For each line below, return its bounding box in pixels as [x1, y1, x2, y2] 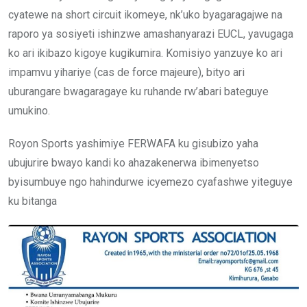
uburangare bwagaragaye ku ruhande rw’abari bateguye [8, 84, 269, 98]
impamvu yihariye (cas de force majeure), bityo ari [8, 65, 245, 79]
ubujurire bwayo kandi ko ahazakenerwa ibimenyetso [8, 156, 259, 169]
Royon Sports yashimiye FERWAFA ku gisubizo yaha [8, 136, 258, 150]
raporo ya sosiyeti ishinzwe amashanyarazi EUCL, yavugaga [8, 27, 293, 40]
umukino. [8, 103, 50, 117]
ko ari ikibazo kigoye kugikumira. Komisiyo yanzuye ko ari [8, 46, 282, 60]
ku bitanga [8, 194, 57, 208]
